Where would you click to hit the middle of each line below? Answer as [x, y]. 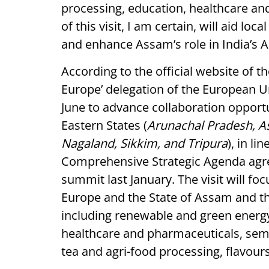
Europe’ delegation [113, 89]
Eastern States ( [104, 125]
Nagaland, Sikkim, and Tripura [144, 143]
